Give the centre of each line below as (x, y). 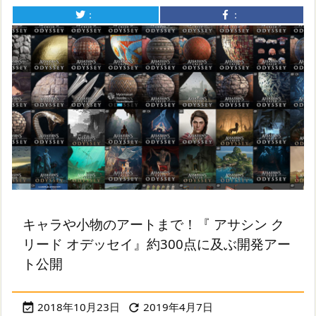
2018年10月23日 (79, 306)
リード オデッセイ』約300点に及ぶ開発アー (157, 243)
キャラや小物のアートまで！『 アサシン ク (153, 224)
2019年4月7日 (178, 306)
